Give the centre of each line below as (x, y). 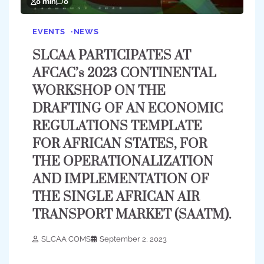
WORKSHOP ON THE (99, 91)
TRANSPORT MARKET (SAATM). (132, 215)
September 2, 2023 (133, 239)
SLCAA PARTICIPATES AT (112, 56)
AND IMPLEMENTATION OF (121, 180)
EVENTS (49, 32)
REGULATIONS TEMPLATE (117, 127)
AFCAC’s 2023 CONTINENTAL (124, 74)
